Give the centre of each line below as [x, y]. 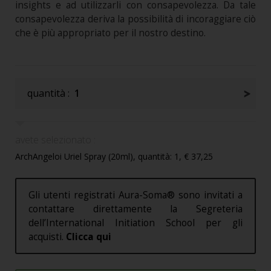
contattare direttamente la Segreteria [135, 209]
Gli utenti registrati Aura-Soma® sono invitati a [135, 195]
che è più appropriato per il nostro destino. [110, 33]
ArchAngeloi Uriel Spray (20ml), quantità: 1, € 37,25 [114, 157]
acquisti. [47, 237]
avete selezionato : [55, 140]
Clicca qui [89, 237]
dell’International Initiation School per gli [135, 223]
